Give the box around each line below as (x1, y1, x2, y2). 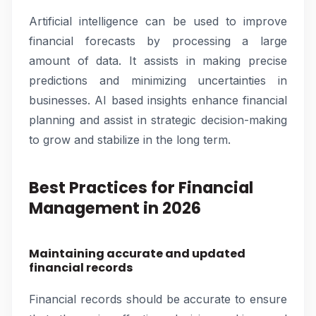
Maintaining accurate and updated (29, 245, 245, 262)
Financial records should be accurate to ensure (29, 292, 287, 306)
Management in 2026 (29, 197, 201, 219)
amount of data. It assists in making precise (29, 54, 287, 68)
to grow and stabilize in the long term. (29, 133, 231, 147)
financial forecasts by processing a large (29, 34, 287, 48)
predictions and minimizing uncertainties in (29, 73, 287, 87)
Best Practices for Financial (29, 176, 253, 199)
